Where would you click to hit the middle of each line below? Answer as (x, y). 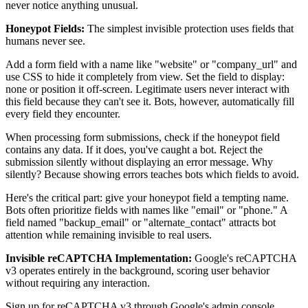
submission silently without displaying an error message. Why (139, 162)
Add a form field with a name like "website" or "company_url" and (151, 64)
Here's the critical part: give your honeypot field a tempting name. (147, 197)
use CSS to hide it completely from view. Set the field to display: (145, 76)
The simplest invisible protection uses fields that (189, 28)
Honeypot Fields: (45, 28)
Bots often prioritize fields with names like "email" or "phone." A (146, 210)
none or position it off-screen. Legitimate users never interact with (147, 89)
